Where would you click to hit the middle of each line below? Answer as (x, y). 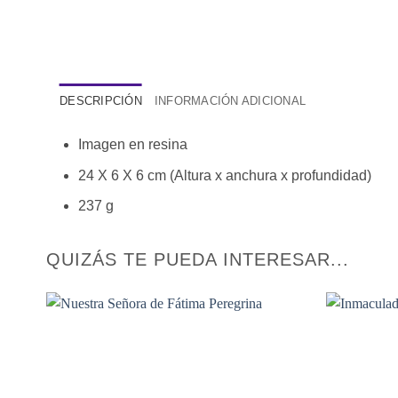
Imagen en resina (132, 144)
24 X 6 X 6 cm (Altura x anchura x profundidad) (224, 175)
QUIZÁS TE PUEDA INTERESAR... (198, 259)
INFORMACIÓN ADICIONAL (230, 100)
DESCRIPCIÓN (101, 100)
